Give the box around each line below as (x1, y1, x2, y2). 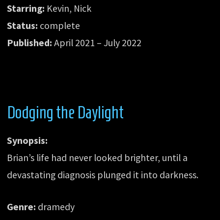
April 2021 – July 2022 (52, 37, 142, 49)
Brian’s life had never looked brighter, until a (7, 152, 188, 164)
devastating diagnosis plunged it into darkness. (7, 169, 199, 181)
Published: (7, 37, 53, 49)
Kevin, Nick (45, 2, 92, 15)
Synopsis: (7, 135, 48, 147)
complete (38, 20, 81, 32)
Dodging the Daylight (7, 102, 124, 122)
